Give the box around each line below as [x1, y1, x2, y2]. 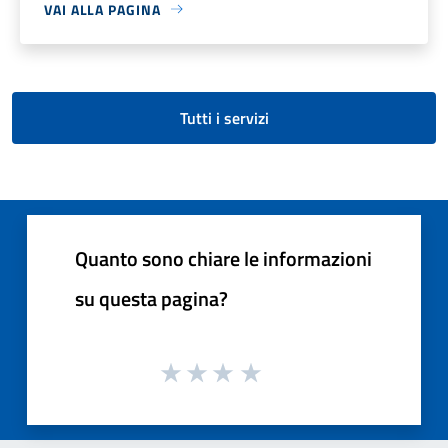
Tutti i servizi [179, 105, 269, 130]
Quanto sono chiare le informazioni [75, 242, 372, 274]
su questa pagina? [75, 282, 228, 314]
